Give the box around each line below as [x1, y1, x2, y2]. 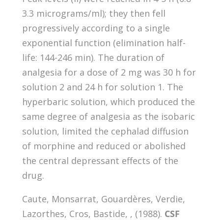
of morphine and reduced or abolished [22, 139, 186, 152]
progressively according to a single [22, 22, 170, 34]
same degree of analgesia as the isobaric [22, 110, 195, 122]
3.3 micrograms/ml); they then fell [22, 7, 165, 19]
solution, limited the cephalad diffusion [22, 125, 189, 137]
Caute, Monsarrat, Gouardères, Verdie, [22, 192, 185, 205]
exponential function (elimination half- [22, 36, 186, 49]
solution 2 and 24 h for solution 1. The [22, 81, 183, 93]
